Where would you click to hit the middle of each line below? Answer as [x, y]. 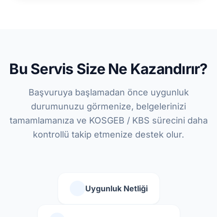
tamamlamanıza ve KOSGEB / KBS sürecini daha [108, 120]
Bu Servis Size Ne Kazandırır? [108, 69]
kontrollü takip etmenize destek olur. [108, 134]
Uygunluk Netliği [116, 188]
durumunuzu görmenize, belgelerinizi [108, 106]
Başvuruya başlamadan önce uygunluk [108, 92]
